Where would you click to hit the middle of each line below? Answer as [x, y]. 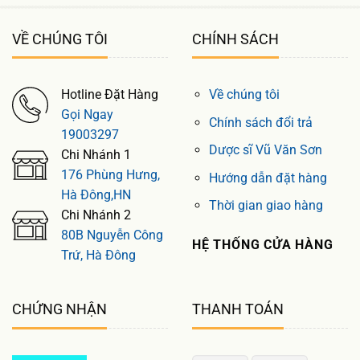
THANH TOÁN [238, 309]
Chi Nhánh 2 [96, 215]
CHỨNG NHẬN [59, 309]
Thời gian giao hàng [266, 206]
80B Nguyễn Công [112, 235]
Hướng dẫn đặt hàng [268, 178]
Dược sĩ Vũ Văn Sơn [265, 150]
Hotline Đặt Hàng [110, 95]
